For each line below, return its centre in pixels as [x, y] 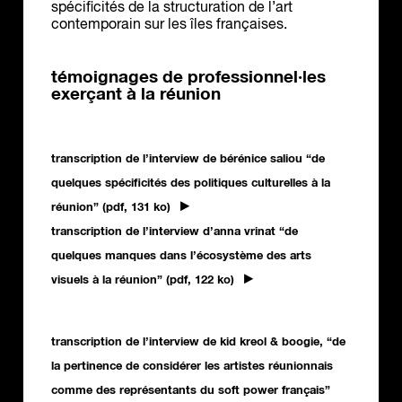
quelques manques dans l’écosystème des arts [181, 256]
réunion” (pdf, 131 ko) [111, 208]
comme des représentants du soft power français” [191, 390]
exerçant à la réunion [136, 95]
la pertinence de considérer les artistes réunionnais [192, 366]
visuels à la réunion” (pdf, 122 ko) [143, 281]
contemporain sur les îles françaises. [169, 26]
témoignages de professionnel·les [188, 78]
